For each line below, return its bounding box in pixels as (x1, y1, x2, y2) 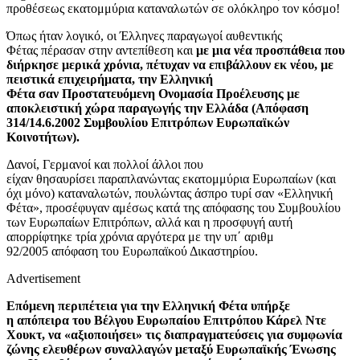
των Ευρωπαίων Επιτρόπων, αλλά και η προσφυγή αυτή (6, 215, 292, 229)
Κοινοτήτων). (6, 129, 80, 144)
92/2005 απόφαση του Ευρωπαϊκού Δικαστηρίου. (6, 243, 258, 258)
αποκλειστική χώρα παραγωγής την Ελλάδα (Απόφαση (6, 100, 309, 115)
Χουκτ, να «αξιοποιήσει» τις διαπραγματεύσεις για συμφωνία (6, 327, 342, 342)
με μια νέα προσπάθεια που (193, 43, 345, 57)
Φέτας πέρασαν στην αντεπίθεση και (6, 43, 193, 57)
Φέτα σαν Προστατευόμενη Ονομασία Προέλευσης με (6, 86, 300, 100)
